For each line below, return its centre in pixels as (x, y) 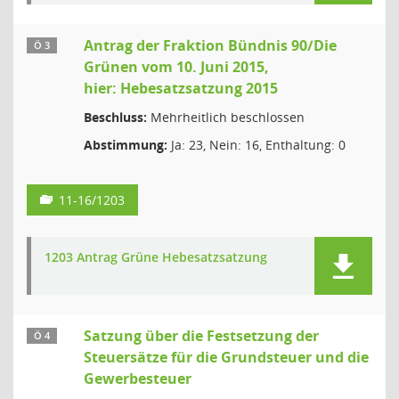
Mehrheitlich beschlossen (226, 117)
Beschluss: (115, 117)
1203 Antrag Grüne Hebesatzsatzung (156, 257)
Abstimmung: (126, 145)
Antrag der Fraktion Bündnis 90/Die (210, 45)
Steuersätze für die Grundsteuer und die (226, 357)
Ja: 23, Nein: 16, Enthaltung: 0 (256, 145)
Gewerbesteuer (138, 379)
